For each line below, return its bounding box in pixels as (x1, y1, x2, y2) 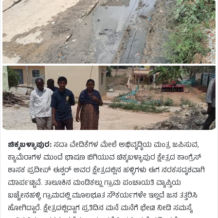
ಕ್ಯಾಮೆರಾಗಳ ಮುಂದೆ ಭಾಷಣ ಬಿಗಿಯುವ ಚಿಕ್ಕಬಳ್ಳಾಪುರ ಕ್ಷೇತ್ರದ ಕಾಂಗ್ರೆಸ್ (8, 152, 201, 164)
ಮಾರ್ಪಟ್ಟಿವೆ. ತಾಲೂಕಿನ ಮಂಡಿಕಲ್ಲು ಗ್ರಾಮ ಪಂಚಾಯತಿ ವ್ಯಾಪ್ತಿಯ (8, 177, 181, 190)
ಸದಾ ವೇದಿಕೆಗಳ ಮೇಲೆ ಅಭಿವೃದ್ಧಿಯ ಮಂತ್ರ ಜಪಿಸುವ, (52, 139, 199, 152)
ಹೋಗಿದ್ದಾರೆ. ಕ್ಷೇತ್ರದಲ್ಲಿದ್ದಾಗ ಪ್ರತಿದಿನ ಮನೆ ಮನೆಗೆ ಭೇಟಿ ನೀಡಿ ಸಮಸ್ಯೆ (8, 202, 193, 215)
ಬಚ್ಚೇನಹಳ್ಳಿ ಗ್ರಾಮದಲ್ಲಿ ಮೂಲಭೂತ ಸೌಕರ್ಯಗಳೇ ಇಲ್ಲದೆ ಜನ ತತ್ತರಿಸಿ (8, 190, 198, 202)
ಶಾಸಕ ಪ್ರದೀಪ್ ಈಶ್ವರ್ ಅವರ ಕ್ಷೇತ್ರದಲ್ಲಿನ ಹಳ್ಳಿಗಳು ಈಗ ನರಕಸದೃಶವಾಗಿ (8, 164, 205, 177)
